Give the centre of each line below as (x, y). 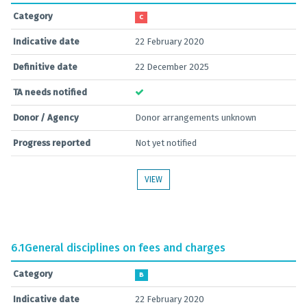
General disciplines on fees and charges (125, 248)
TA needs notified (50, 92)
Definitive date (45, 67)
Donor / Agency (46, 118)
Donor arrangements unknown (196, 118)
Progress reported (52, 143)
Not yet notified (166, 143)
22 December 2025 (172, 67)
